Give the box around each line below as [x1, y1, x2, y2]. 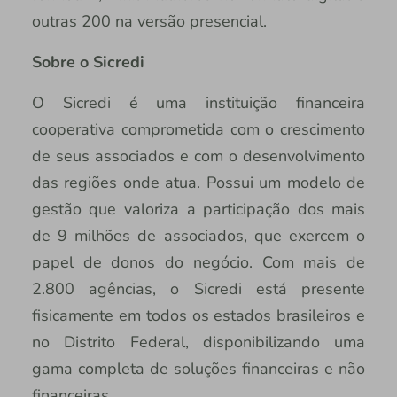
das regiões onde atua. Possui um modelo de [31, 171, 366, 193]
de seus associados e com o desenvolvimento [31, 144, 366, 167]
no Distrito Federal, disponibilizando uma [31, 331, 366, 353]
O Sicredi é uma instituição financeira [31, 91, 366, 113]
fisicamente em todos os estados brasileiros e [31, 304, 366, 326]
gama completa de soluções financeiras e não [31, 357, 366, 379]
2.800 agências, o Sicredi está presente [31, 277, 366, 300]
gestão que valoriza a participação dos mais [31, 198, 366, 220]
